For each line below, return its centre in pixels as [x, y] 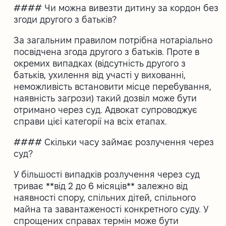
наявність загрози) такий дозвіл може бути [105, 98]
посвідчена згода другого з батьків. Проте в [107, 51]
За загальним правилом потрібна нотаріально [113, 40]
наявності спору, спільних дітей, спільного [105, 197]
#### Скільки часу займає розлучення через [114, 142]
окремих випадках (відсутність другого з [100, 63]
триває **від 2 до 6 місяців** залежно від [101, 186]
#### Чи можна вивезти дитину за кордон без [116, 8]
